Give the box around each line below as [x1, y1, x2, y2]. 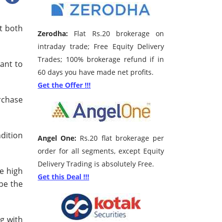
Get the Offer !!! [38, 80, 91, 90]
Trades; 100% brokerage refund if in [38, 55, 164, 64]
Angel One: [38, 133, 77, 143]
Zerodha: [38, 29, 68, 39]
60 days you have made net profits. [38, 67, 154, 77]
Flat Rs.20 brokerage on [68, 29, 164, 39]
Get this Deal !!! [38, 172, 89, 182]
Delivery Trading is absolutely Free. [38, 159, 154, 169]
